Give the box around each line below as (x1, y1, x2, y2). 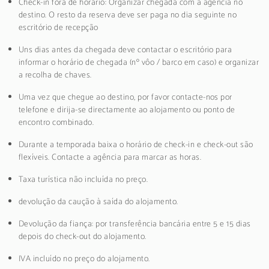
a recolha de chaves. (19, 68, 92, 82)
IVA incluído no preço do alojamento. (19, 252, 150, 266)
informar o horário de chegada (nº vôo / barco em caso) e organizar (19, 55, 259, 70)
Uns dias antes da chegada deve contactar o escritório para (19, 43, 232, 57)
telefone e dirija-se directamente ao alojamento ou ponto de (19, 103, 235, 117)
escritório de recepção (19, 20, 98, 35)
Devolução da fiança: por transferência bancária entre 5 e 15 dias (19, 217, 251, 231)
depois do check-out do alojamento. (19, 229, 147, 244)
